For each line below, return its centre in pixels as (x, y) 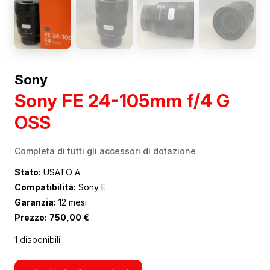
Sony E (91, 187)
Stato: (28, 172)
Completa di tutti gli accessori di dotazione (105, 151)
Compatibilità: (45, 187)
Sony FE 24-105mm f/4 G (122, 100)
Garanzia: (35, 202)
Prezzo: (31, 217)
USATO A (61, 172)
